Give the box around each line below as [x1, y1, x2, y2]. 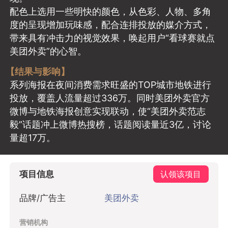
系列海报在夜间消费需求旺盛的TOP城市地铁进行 [10, 79, 212, 91]
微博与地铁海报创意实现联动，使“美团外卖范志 [10, 106, 206, 117]
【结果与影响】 [5, 66, 70, 77]
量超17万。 [10, 132, 56, 144]
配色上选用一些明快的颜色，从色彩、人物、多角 [10, 6, 212, 17]
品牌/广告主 [19, 192, 66, 203]
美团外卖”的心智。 [10, 45, 87, 56]
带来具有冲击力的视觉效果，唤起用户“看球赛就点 [10, 32, 215, 43]
